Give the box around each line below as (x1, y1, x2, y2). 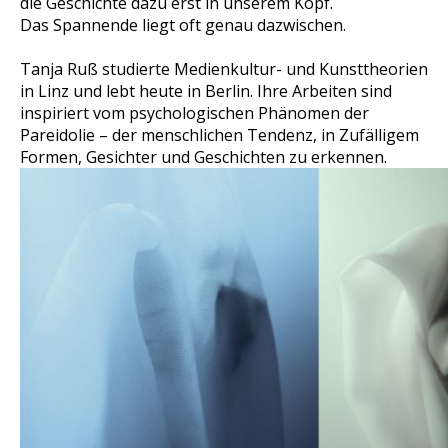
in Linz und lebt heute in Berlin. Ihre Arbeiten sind (20, 80, 392, 102)
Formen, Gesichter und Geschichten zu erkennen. (20, 146, 387, 168)
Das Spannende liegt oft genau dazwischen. (20, 14, 346, 36)
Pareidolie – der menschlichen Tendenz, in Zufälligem (20, 124, 419, 146)
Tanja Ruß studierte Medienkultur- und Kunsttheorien (20, 58, 428, 80)
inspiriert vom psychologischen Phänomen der (20, 102, 369, 124)
